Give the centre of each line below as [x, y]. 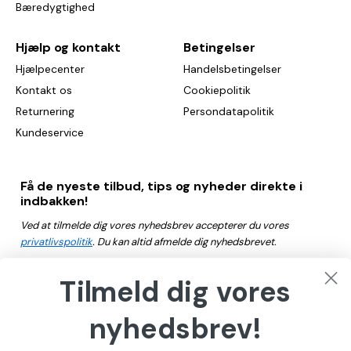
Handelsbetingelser [232, 69]
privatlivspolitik [56, 242]
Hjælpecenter [50, 69]
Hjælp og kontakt [68, 48]
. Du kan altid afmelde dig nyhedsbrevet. [186, 242]
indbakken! [54, 201]
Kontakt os [44, 90]
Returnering [45, 112]
